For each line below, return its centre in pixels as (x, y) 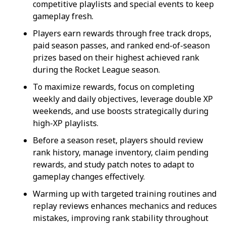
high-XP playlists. (66, 123)
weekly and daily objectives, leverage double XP (123, 99)
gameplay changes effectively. (89, 176)
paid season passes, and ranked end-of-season (121, 45)
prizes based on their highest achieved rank (116, 57)
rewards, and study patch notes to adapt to (114, 164)
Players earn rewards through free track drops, (122, 33)
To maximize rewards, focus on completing (114, 87)
